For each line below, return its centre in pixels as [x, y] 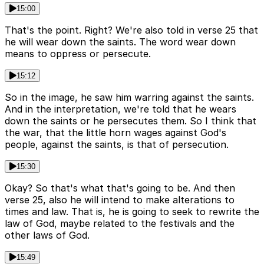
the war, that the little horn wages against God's [115, 132]
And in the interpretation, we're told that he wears [121, 109]
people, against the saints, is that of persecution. [117, 144]
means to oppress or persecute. [78, 53]
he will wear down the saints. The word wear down [120, 42]
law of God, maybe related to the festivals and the [120, 223]
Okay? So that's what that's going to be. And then [120, 188]
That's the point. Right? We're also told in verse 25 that [131, 30]
